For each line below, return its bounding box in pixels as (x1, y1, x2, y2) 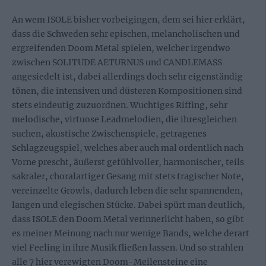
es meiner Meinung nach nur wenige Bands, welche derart (12, 228, 249, 239)
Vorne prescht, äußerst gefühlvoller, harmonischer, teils (12, 157, 244, 167)
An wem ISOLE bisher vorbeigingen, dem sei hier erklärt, (12, 14, 245, 25)
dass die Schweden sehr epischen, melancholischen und (12, 28, 240, 39)
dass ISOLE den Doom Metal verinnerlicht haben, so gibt (12, 214, 244, 224)
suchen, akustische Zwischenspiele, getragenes (12, 128, 207, 139)
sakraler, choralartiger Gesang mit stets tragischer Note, (12, 171, 244, 182)
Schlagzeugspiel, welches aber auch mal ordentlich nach (12, 142, 243, 153)
